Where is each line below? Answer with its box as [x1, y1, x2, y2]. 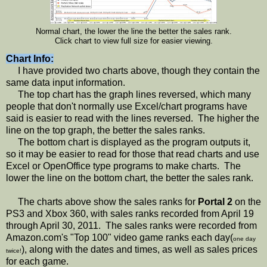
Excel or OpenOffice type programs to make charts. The [6, 160, 241, 171]
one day [233, 235, 256, 242]
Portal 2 [198, 196, 232, 207]
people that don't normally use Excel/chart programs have [6, 101, 247, 111]
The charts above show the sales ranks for [6, 196, 198, 207]
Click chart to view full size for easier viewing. [54, 37, 213, 46]
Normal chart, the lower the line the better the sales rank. [35, 27, 232, 36]
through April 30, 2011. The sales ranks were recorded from [6, 220, 257, 231]
